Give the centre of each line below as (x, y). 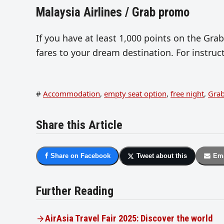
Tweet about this (161, 156)
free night (187, 94)
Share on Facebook (80, 156)
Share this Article (79, 125)
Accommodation (71, 94)
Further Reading (75, 191)
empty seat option (135, 94)
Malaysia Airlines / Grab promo (113, 12)
